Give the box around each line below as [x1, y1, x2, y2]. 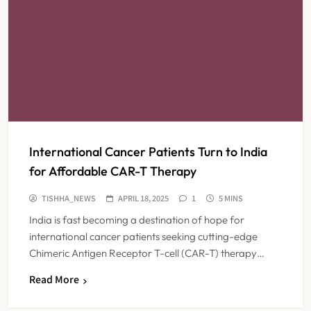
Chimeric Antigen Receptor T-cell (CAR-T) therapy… [29, 246, 264, 260]
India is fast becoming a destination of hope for [29, 213, 244, 227]
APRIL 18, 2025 [118, 192, 169, 204]
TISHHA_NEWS [42, 192, 96, 204]
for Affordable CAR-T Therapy [29, 163, 196, 180]
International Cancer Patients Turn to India [29, 144, 267, 160]
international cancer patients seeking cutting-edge [29, 230, 258, 244]
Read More [29, 272, 79, 287]
